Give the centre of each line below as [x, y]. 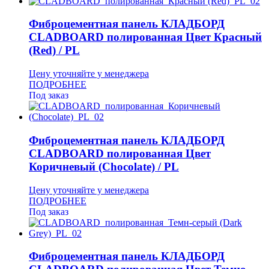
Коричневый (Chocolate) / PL [104, 166]
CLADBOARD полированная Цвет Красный [145, 37]
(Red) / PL [54, 50]
